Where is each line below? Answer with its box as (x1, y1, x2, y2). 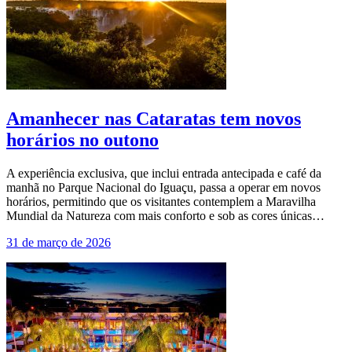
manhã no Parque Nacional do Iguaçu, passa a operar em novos (6, 181, 321, 195)
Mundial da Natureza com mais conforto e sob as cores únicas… (6, 209, 324, 223)
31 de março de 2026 (6, 236, 111, 250)
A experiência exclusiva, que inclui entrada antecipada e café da (6, 167, 321, 181)
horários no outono (6, 130, 159, 151)
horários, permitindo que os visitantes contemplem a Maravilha (6, 195, 316, 209)
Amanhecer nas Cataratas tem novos (6, 108, 301, 130)
